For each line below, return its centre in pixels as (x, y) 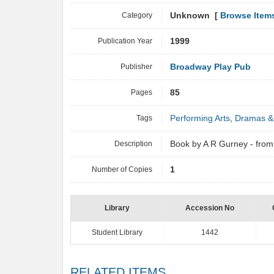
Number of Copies (122, 169)
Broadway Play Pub (210, 67)
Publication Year (125, 41)
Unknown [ (195, 16)
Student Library (117, 232)
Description (133, 144)
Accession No (209, 208)
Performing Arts (200, 118)
